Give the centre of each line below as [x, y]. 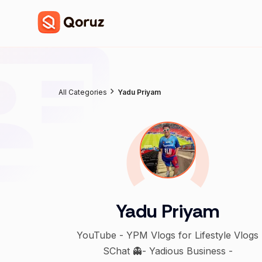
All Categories [83, 92]
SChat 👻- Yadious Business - [168, 251]
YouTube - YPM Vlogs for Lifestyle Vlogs [168, 235]
